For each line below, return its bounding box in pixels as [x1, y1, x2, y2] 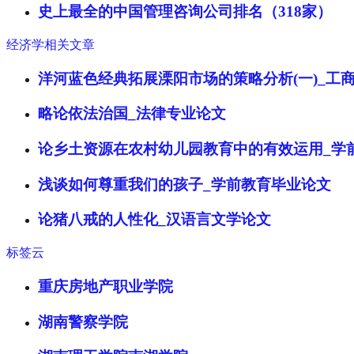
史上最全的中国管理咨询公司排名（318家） [38, 3, 332, 21]
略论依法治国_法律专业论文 [38, 105, 226, 122]
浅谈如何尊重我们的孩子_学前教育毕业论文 [38, 175, 331, 193]
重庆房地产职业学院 [38, 277, 173, 295]
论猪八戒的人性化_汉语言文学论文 [38, 211, 271, 228]
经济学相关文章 [6, 37, 95, 51]
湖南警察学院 [38, 313, 128, 330]
